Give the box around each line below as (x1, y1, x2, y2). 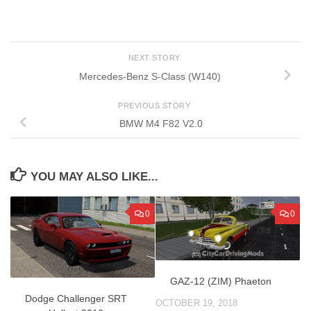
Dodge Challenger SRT (24, 292, 127, 304)
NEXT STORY (128, 53, 183, 62)
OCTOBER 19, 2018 (155, 297, 237, 308)
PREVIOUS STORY (118, 101, 193, 110)
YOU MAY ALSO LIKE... (31, 170, 159, 184)
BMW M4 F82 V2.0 (119, 118, 203, 130)
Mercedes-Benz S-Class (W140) (79, 70, 221, 82)
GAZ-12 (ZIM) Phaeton (170, 275, 271, 287)
